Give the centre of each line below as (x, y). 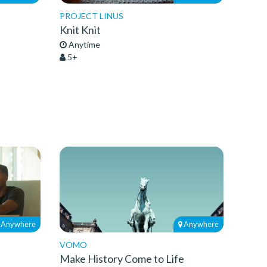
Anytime (83, 44)
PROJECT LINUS (91, 16)
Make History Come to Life (122, 259)
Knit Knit (80, 30)
